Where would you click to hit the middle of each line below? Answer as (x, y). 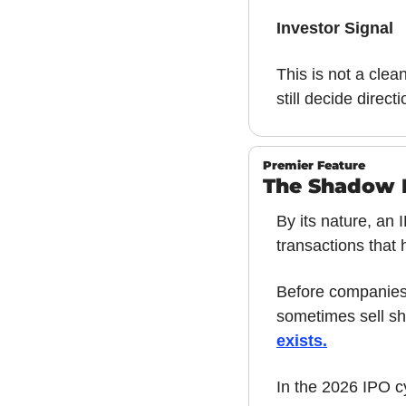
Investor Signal (335, 29)
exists (300, 341)
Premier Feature (314, 166)
